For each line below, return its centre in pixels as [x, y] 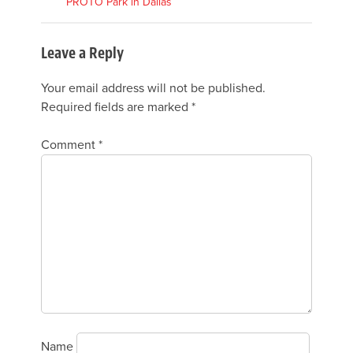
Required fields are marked [116, 108]
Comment [70, 145]
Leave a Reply [82, 53]
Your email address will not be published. [153, 89]
